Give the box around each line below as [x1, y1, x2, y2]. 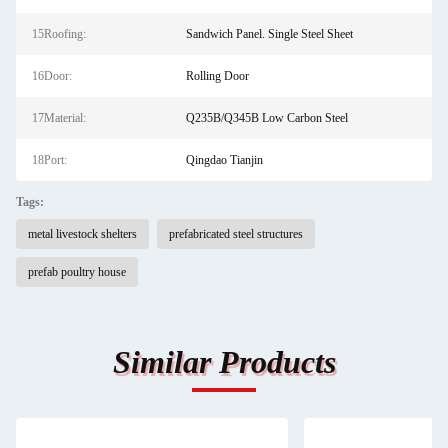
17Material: [32, 111, 86, 125]
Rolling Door [185, 69, 249, 83]
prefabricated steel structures [169, 227, 303, 241]
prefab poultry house [28, 265, 126, 279]
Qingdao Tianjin [185, 153, 263, 167]
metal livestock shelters [28, 227, 137, 241]
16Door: [32, 69, 72, 83]
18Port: [32, 153, 67, 167]
